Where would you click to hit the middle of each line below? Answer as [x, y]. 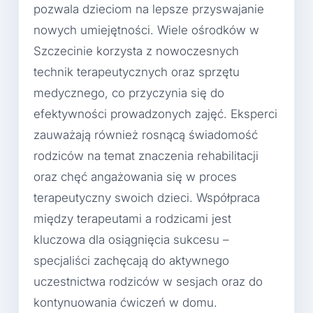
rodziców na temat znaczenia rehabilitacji [146, 155]
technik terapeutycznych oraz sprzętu [137, 72]
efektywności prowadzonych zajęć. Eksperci [155, 114]
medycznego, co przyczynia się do [129, 93]
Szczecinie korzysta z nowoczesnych [136, 51]
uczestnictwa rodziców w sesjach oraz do [148, 281]
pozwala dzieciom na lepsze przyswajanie [149, 9]
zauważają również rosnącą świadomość [146, 134]
